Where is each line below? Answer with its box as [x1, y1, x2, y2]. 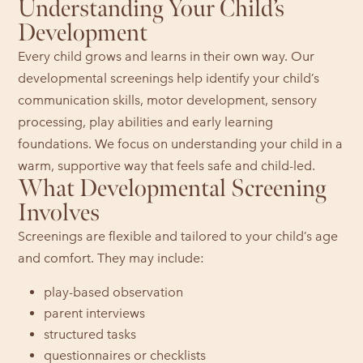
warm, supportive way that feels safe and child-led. [18, 157, 316, 173]
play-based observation [44, 284, 184, 300]
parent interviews [44, 305, 146, 321]
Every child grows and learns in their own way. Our [18, 48, 315, 64]
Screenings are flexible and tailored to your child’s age [18, 228, 339, 244]
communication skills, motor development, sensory [18, 92, 318, 108]
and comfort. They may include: [18, 250, 205, 266]
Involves [18, 198, 100, 228]
